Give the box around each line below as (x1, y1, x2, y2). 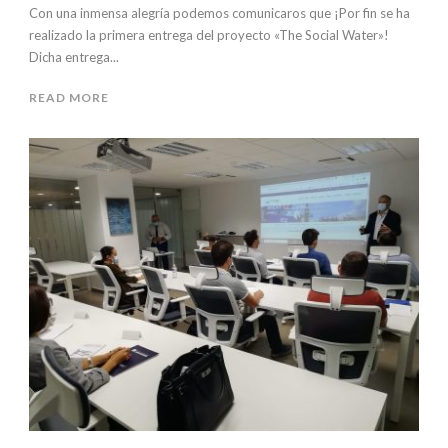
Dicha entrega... (29, 49, 119, 66)
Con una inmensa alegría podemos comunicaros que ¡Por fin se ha (29, 5, 410, 22)
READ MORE (29, 90, 109, 106)
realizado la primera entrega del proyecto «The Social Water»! (29, 27, 389, 44)
